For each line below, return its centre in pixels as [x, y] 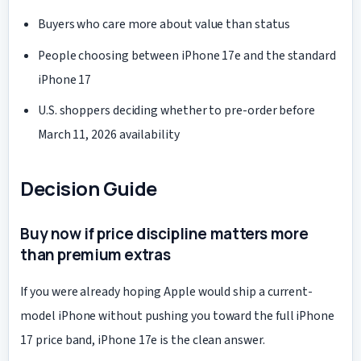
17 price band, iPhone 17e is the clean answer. [143, 340]
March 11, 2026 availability [108, 135]
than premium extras [95, 254]
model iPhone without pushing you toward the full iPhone [178, 316]
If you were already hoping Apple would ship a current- [167, 292]
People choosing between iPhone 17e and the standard [187, 55]
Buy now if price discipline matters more [164, 233]
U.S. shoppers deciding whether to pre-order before [176, 111]
